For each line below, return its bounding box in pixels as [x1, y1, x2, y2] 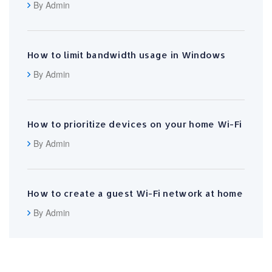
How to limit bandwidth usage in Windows [27, 49, 226, 61]
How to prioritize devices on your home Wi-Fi [27, 118, 242, 130]
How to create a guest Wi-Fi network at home [27, 187, 243, 199]
